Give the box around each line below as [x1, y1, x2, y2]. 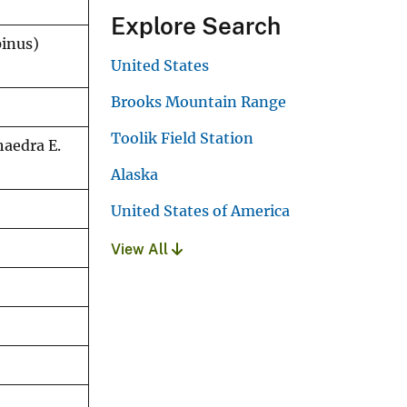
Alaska [111, 164, 158, 184]
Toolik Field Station [111, 128, 253, 147]
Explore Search [111, 11, 281, 40]
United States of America [111, 201, 290, 220]
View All [111, 240, 172, 258]
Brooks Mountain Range [111, 92, 286, 111]
